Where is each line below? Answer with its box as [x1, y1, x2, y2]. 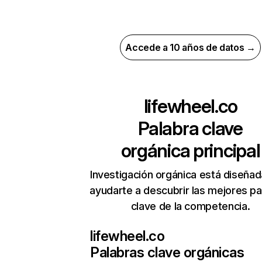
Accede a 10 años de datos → [125, 42, 256, 53]
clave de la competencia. [130, 200, 250, 212]
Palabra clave [138, 117, 243, 140]
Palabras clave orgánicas [90, 244, 244, 261]
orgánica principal [120, 139, 260, 162]
